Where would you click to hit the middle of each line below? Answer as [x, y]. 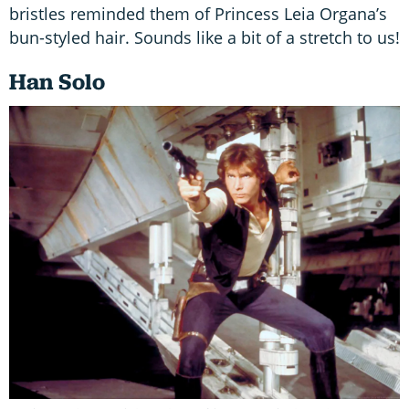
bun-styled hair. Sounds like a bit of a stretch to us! [204, 37]
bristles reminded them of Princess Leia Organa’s [198, 13]
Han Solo [57, 81]
